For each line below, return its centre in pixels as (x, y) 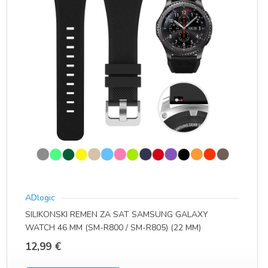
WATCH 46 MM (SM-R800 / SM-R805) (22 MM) (113, 228)
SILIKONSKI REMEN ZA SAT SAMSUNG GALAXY (117, 215)
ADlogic (40, 197)
